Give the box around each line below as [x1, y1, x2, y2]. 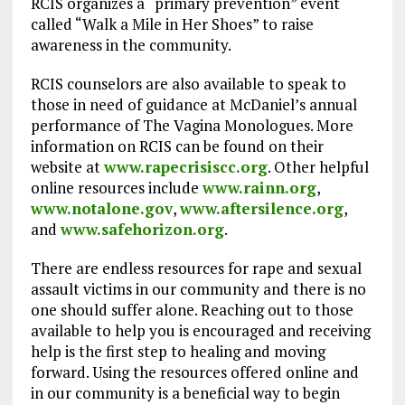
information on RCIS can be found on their [30, 136, 324, 157]
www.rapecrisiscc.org [103, 156, 268, 178]
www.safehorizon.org [60, 219, 224, 240]
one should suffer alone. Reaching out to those [30, 299, 353, 321]
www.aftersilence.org [179, 198, 344, 220]
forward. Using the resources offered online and [30, 362, 359, 383]
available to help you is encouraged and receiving [30, 320, 371, 342]
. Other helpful [267, 156, 369, 178]
